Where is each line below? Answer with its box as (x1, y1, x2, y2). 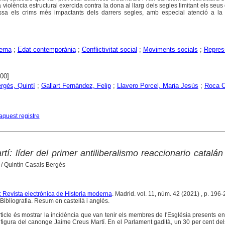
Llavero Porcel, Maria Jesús (117, 82, 198, 90)
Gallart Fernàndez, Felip (41, 82, 111, 90)
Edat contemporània (17, 46, 76, 54)
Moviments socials (143, 46, 198, 54)
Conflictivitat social (81, 46, 137, 54)
